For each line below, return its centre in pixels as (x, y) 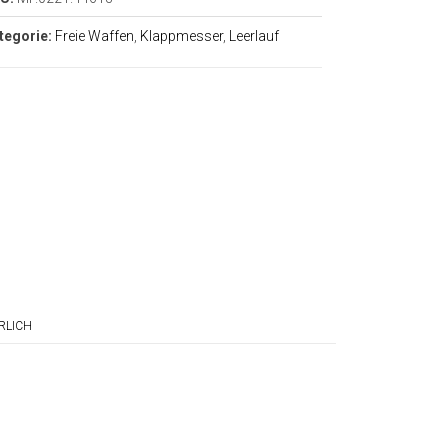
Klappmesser (182, 35)
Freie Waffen (95, 35)
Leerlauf (254, 35)
